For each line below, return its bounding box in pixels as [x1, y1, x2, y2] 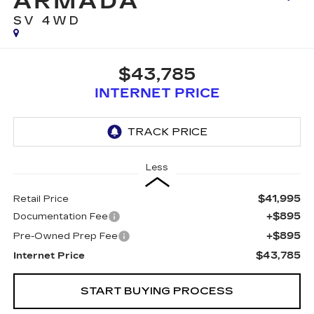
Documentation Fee [13, 211, 108, 222]
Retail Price [13, 193, 69, 205]
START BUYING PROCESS [81, 285, 233, 297]
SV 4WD [13, 14, 81, 28]
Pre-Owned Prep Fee [13, 231, 118, 242]
